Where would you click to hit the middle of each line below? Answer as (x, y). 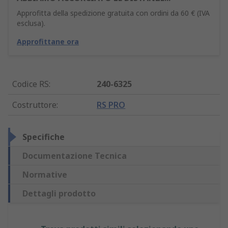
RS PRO (111, 105)
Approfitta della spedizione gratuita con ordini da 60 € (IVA (113, 13)
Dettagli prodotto (59, 194)
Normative (45, 175)
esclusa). (31, 23)
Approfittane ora (48, 42)
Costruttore (34, 105)
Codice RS (31, 84)
